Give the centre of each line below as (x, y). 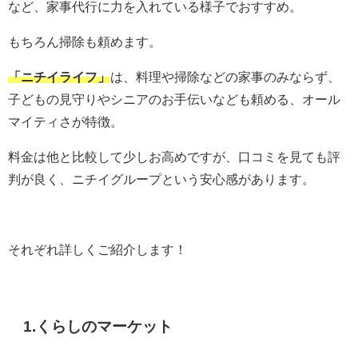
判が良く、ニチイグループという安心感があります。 (161, 179)
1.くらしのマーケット (98, 327)
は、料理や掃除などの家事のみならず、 (225, 77)
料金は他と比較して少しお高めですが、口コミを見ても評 (174, 157)
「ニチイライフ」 (59, 77)
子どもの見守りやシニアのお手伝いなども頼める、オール (174, 99)
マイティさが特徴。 (66, 122)
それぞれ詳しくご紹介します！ (97, 250)
